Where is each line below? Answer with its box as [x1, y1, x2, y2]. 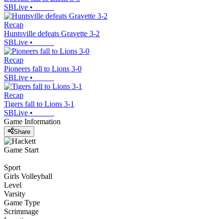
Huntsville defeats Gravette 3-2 [4, 29, 100, 38]
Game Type [4, 198, 40, 207]
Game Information [4, 117, 61, 126]
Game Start [4, 145, 39, 154]
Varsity [4, 189, 25, 198]
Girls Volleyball [4, 172, 52, 180]
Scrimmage [4, 207, 39, 216]
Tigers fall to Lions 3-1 [4, 100, 74, 109]
